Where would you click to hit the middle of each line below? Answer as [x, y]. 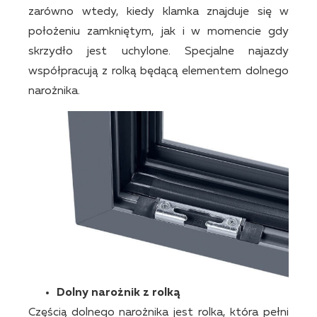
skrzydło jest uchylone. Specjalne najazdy [158, 51]
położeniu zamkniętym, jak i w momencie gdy [158, 31]
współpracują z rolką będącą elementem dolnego [158, 71]
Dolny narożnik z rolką [119, 293]
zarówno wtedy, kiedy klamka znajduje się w [158, 12]
